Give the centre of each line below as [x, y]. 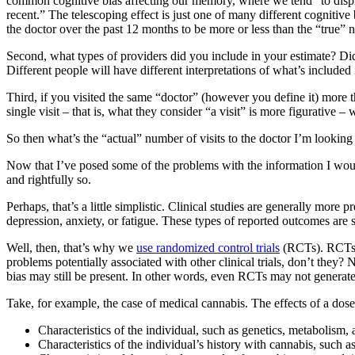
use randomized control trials [208, 248]
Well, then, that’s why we [71, 248]
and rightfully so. [49, 180]
